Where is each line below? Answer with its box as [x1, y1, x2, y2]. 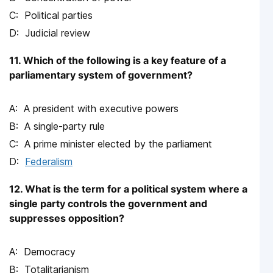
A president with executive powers [24, 102, 179, 115]
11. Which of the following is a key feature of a [9, 54, 226, 67]
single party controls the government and [9, 197, 207, 210]
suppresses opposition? [9, 212, 124, 225]
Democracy [24, 246, 76, 258]
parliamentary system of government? [9, 69, 193, 82]
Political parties [24, 9, 93, 22]
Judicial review [25, 27, 90, 40]
